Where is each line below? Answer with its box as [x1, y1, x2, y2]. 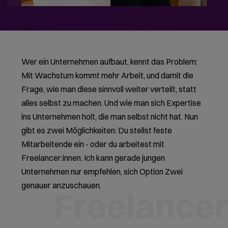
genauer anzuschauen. [21, 180, 102, 190]
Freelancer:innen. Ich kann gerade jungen [21, 152, 165, 163]
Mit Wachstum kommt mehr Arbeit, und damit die [21, 70, 194, 80]
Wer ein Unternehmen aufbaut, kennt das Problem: [21, 56, 198, 67]
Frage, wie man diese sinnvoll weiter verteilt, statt [21, 83, 197, 94]
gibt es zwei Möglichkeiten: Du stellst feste [21, 125, 173, 135]
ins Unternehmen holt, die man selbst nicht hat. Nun [21, 111, 198, 122]
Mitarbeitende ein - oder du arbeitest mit [21, 138, 165, 149]
